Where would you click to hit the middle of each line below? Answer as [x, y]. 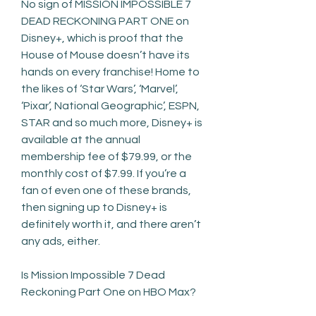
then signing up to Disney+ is [94, 207]
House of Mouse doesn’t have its [105, 55]
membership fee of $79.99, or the [107, 156]
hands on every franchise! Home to [110, 72]
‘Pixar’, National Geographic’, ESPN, [110, 105]
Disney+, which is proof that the [102, 38]
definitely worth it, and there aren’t [111, 224]
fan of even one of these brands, [106, 190]
